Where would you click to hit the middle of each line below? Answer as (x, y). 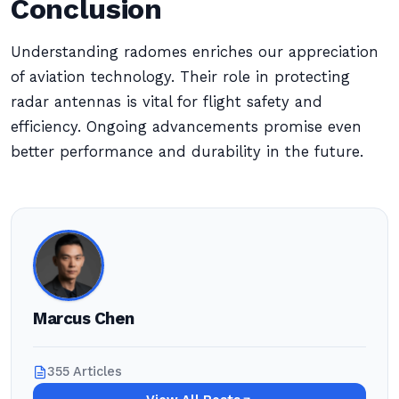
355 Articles (85, 372)
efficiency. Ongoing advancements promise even (186, 127)
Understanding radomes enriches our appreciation (195, 52)
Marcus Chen (84, 319)
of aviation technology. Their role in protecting (180, 77)
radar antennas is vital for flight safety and (167, 102)
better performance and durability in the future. (187, 152)
